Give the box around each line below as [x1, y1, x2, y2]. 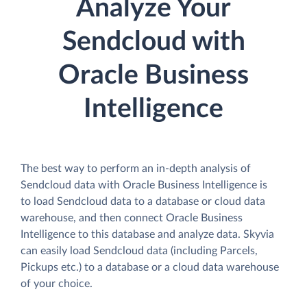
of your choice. [21, 278, 93, 289]
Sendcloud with [62, 29, 245, 56]
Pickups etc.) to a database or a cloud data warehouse [21, 261, 279, 273]
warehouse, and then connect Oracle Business [21, 212, 243, 223]
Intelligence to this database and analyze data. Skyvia [21, 228, 274, 240]
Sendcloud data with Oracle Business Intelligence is [21, 179, 267, 191]
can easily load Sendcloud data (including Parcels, [21, 245, 258, 256]
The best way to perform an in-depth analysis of [21, 162, 251, 174]
